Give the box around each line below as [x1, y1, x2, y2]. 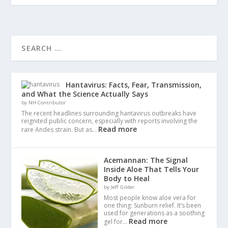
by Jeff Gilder [104, 183, 135, 190]
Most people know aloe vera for [104, 193, 196, 202]
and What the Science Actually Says [21, 89, 149, 99]
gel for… [104, 217, 129, 226]
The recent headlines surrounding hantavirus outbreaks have [21, 108, 197, 118]
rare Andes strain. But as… [21, 125, 99, 134]
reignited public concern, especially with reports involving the [21, 116, 198, 125]
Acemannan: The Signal [104, 155, 188, 165]
